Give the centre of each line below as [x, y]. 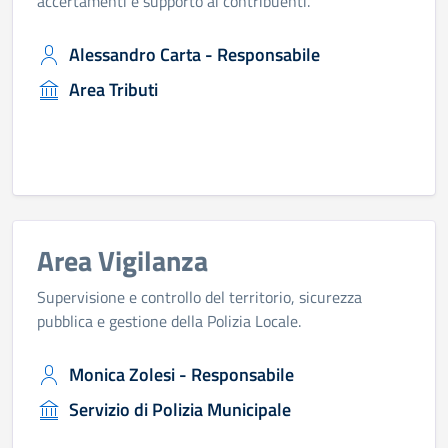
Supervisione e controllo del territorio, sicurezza [199, 297]
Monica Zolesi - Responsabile [181, 374]
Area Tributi [113, 89]
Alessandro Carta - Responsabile [194, 54]
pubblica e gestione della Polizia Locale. [169, 321]
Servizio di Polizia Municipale [180, 409]
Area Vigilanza [122, 260]
